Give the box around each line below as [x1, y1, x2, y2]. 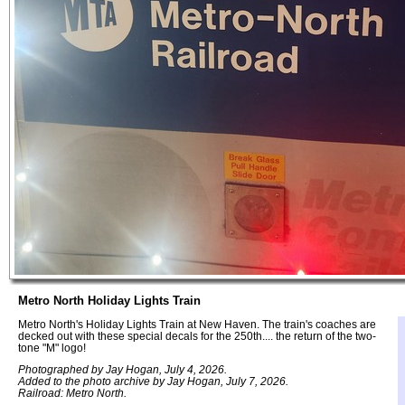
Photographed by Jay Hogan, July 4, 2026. [18, 363, 227, 376]
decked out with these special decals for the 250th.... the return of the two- [18, 329, 376, 342]
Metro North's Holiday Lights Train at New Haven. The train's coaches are [18, 317, 376, 330]
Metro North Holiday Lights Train [18, 294, 201, 307]
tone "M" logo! [18, 341, 86, 353]
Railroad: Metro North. [18, 387, 127, 400]
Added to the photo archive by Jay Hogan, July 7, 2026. [18, 375, 288, 388]
